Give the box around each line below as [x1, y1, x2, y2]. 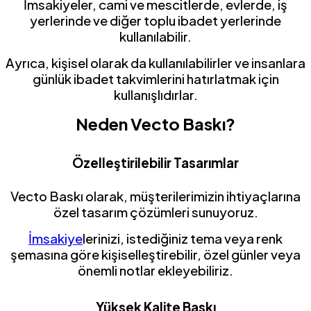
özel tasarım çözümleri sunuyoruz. [53, 204, 258, 220]
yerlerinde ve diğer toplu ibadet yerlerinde [30, 12, 281, 28]
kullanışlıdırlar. [113, 87, 198, 103]
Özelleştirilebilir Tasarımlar [72, 155, 239, 171]
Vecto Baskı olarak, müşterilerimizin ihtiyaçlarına [10, 188, 301, 204]
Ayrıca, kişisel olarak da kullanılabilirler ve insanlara [6, 55, 305, 71]
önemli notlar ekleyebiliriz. [78, 262, 233, 278]
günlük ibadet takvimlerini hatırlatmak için [32, 71, 279, 87]
